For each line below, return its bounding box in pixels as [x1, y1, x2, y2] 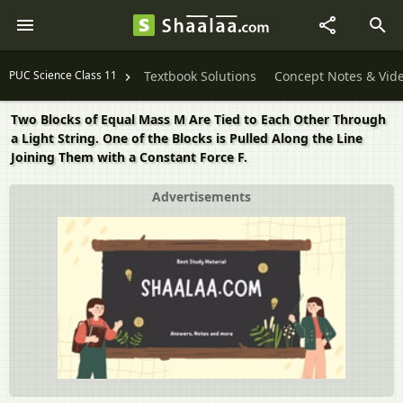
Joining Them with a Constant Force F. [11, 148, 247, 166]
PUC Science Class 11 [9, 67, 117, 83]
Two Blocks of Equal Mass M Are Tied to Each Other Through [11, 111, 386, 128]
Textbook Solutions [144, 67, 256, 85]
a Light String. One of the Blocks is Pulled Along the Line [11, 130, 363, 147]
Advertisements [152, 188, 251, 205]
